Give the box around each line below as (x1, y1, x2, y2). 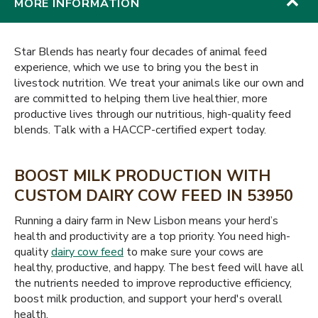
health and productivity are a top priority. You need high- (14, 229, 290, 244)
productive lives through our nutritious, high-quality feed (14, 106, 291, 122)
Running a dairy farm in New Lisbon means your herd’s (14, 213, 278, 229)
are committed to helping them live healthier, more (14, 91, 268, 106)
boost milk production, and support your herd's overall (14, 291, 283, 307)
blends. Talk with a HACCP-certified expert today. (14, 122, 266, 138)
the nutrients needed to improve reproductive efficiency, (14, 275, 292, 291)
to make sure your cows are (124, 244, 263, 260)
